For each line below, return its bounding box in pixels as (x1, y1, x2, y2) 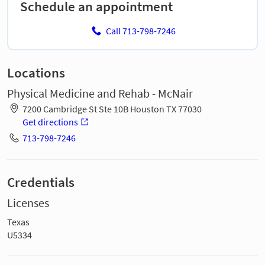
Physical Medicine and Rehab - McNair (7, 86, 193, 102)
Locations (7, 64, 65, 82)
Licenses (7, 195, 49, 211)
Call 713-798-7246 (105, 25, 176, 37)
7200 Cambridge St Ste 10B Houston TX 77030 (22, 102, 202, 115)
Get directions (22, 115, 78, 128)
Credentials (7, 173, 75, 190)
